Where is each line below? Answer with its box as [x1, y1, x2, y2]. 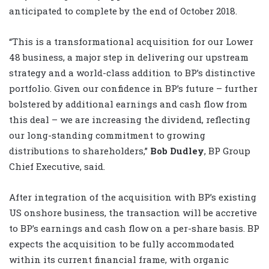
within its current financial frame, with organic [9, 253, 229, 265]
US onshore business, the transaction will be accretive [9, 206, 257, 219]
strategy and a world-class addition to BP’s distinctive [9, 66, 255, 79]
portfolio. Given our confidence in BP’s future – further [9, 82, 258, 94]
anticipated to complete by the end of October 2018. [9, 4, 237, 17]
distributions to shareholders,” [9, 144, 150, 157]
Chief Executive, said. [9, 160, 105, 172]
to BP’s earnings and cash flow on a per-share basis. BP [9, 222, 259, 234]
